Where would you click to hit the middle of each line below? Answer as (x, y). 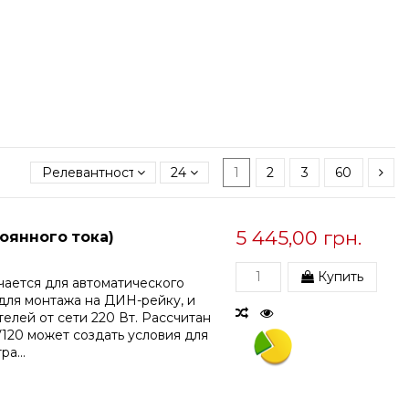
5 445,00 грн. (299, 237)
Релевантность (91, 172)
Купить (339, 276)
